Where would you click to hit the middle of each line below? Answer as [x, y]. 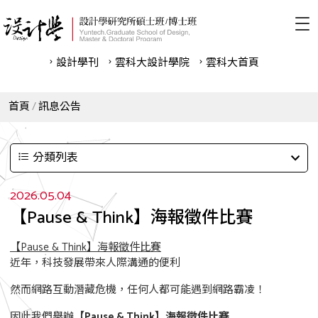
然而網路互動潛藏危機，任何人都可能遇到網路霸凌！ [138, 290]
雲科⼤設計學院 [152, 63]
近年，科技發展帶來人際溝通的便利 [95, 263]
